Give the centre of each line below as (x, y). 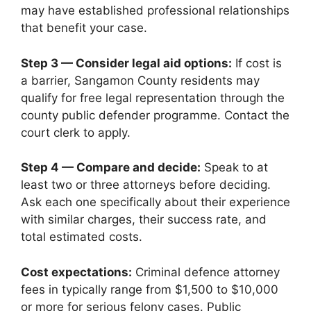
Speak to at (234, 167)
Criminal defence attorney (206, 272)
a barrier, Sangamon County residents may (140, 80)
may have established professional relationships (155, 10)
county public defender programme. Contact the (155, 115)
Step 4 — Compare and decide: (111, 167)
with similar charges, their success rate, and (144, 219)
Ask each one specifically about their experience (155, 202)
